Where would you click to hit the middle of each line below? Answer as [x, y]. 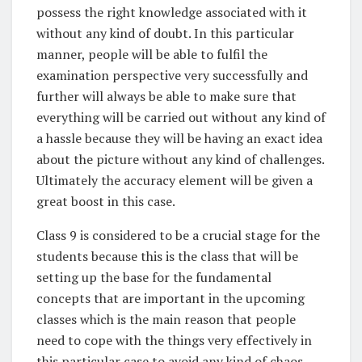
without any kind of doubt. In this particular [165, 33]
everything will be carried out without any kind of [181, 117]
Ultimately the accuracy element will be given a [175, 180]
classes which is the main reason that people [166, 319]
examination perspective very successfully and [172, 75]
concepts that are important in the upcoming [170, 298]
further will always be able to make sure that [166, 96]
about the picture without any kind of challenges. [180, 159]
